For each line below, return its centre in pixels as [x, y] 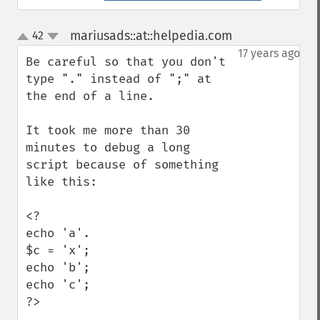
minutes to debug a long [108, 147]
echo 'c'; [58, 285]
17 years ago [269, 53]
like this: [61, 182]
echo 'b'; [58, 267]
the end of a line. [90, 96]
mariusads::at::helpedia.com [151, 36]
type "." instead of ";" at [119, 79]
